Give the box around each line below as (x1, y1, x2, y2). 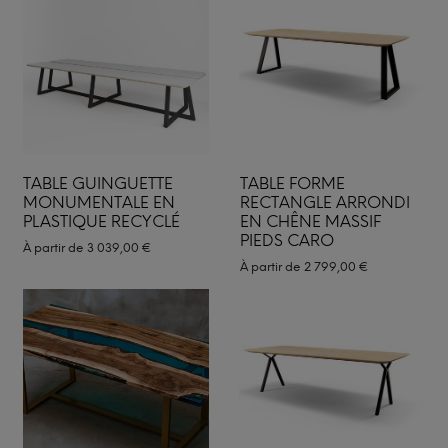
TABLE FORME (239, 174, 345, 193)
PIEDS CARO (239, 231, 334, 250)
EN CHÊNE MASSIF (239, 212, 381, 231)
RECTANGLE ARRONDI (239, 193, 410, 212)
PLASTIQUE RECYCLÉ (23, 212, 180, 231)
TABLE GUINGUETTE (23, 174, 173, 193)
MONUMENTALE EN (23, 193, 175, 212)
